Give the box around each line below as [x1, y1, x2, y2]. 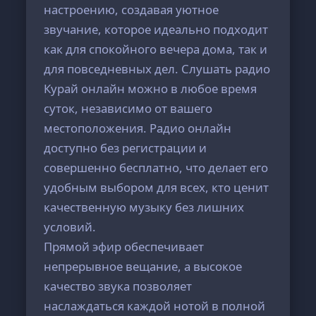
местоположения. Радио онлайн [44, 120, 232, 136]
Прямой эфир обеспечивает [44, 238, 205, 255]
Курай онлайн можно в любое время [44, 80, 257, 97]
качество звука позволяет [44, 278, 193, 294]
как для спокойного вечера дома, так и [44, 41, 268, 57]
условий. [44, 219, 97, 235]
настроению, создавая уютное [44, 1, 219, 18]
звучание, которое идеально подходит [44, 21, 269, 37]
